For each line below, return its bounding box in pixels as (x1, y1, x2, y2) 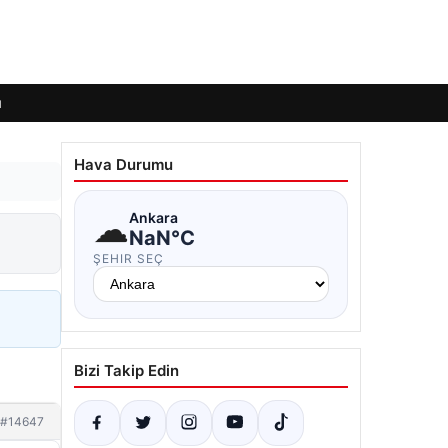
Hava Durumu (74, 155, 173, 174)
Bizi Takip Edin (74, 361, 179, 380)
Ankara (129, 208, 178, 226)
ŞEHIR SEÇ (93, 251, 164, 266)
